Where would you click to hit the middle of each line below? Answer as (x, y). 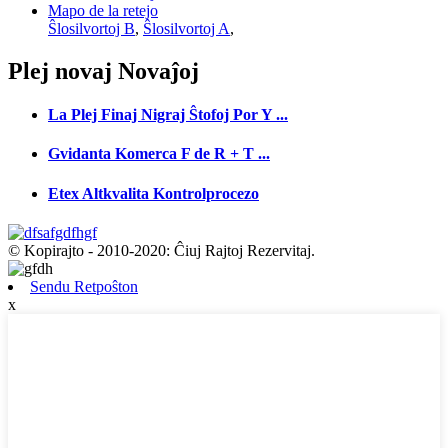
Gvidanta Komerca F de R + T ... (159, 154)
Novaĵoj (155, 70)
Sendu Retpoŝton (84, 286)
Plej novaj (60, 70)
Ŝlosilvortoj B (91, 28)
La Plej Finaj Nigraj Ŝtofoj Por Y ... (168, 115)
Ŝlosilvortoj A (186, 28)
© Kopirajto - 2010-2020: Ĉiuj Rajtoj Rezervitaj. (161, 250)
